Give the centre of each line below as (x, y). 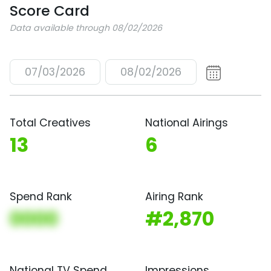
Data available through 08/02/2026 (86, 28)
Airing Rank (174, 196)
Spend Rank (41, 196)
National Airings (187, 122)
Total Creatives (50, 122)
